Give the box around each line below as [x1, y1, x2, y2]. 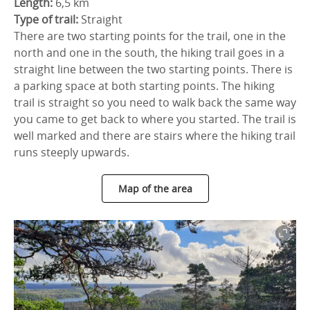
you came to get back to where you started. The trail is [14, 111, 296, 127]
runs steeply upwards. [14, 145, 129, 160]
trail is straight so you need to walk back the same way [14, 95, 296, 110]
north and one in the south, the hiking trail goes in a [14, 45, 284, 60]
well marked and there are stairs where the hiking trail [14, 128, 295, 143]
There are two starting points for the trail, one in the [14, 28, 286, 44]
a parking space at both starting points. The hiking [14, 78, 275, 93]
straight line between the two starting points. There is [14, 62, 293, 77]
